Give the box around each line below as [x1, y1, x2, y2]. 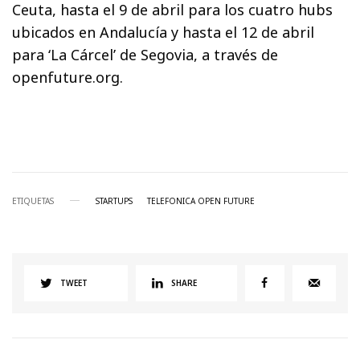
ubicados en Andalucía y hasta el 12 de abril [12, 22, 315, 42]
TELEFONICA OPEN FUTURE [147, 194, 255, 207]
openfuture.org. [12, 67, 123, 87]
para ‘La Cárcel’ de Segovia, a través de [12, 44, 279, 64]
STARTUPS [96, 194, 133, 207]
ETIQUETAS [12, 194, 54, 207]
